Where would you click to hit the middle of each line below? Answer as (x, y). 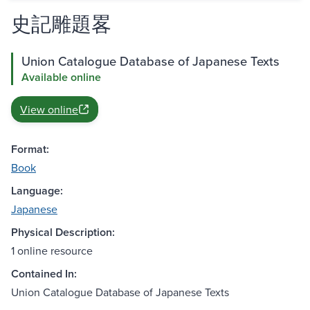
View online (49, 110)
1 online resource (52, 251)
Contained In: (44, 274)
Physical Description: (63, 232)
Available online (61, 77)
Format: (30, 149)
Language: (37, 191)
